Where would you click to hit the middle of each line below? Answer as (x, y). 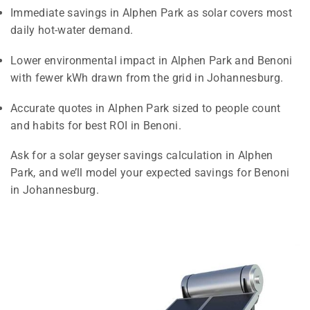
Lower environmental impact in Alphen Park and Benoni (152, 61)
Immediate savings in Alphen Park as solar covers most (151, 13)
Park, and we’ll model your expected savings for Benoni (150, 173)
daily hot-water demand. (72, 30)
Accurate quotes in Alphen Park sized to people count (146, 108)
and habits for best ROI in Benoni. (96, 125)
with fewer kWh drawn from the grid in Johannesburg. (147, 78)
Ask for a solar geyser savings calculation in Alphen (142, 156)
